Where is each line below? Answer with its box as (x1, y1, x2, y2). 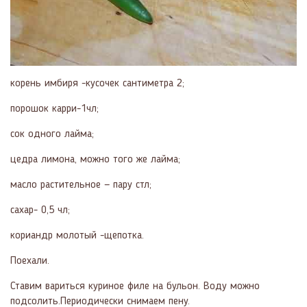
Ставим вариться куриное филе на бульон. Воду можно (10, 280, 260, 292)
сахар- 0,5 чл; (10, 204, 70, 216)
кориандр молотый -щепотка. (10, 230, 144, 241)
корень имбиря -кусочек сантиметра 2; (10, 77, 184, 89)
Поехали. (10, 255, 49, 267)
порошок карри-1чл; (10, 103, 99, 114)
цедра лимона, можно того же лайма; (10, 153, 180, 165)
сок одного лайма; (10, 128, 94, 140)
